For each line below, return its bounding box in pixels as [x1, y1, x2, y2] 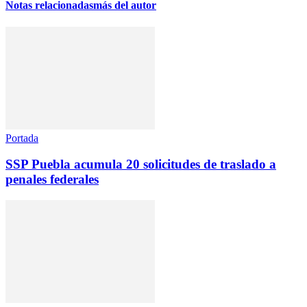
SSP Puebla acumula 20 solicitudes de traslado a [5, 157, 276, 172]
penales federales [5, 172, 99, 187]
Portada [5, 132, 38, 144]
